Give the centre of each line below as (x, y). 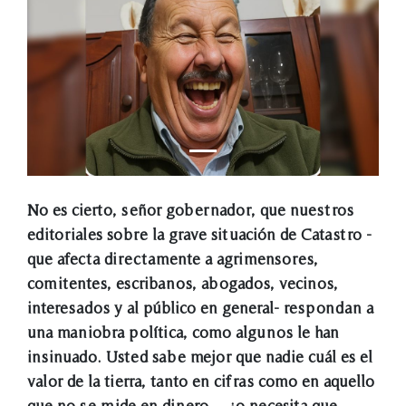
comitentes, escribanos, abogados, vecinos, (183, 283)
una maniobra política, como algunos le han (183, 332)
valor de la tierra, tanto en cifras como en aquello (201, 381)
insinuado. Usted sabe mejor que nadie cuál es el (200, 356)
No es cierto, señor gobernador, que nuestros (190, 209)
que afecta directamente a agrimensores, (173, 258)
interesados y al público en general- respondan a (200, 307)
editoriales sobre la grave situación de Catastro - (199, 234)
